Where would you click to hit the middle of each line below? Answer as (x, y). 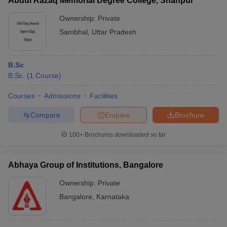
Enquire (117, 115)
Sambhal (73, 32)
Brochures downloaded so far (124, 135)
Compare (45, 115)
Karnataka (113, 197)
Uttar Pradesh (114, 32)
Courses (22, 96)
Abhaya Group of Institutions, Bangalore (86, 165)
